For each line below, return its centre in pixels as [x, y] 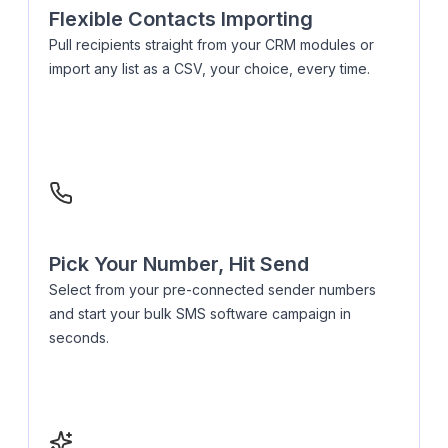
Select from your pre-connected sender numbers [212, 289]
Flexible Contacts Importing [181, 18]
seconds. [79, 337]
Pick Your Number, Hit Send [179, 263]
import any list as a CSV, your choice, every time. [209, 68]
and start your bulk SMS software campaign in [200, 313]
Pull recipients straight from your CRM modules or [211, 44]
